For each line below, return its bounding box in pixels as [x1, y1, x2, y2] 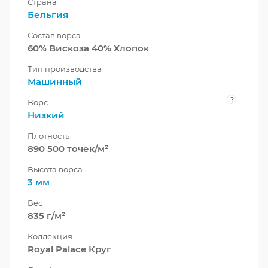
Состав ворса [28, 30, 81, 40]
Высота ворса [28, 164, 83, 174]
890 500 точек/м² [28, 142, 108, 154]
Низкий [28, 109, 65, 121]
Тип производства [28, 63, 102, 74]
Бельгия [28, 8, 68, 20]
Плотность [28, 130, 69, 141]
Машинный [28, 75, 82, 87]
